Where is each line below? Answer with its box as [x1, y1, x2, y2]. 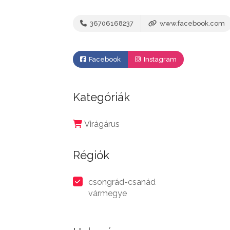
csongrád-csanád [88, 177, 156, 187]
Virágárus [84, 119, 120, 129]
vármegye [88, 188, 127, 198]
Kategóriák [73, 90, 130, 104]
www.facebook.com [158, 20, 225, 27]
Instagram [142, 55, 177, 63]
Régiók [73, 148, 109, 162]
